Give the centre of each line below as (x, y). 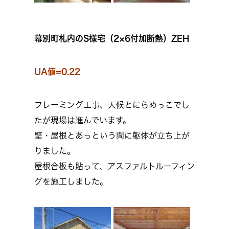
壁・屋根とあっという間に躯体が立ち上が (112, 135)
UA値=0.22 (57, 72)
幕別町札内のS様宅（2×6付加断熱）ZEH (112, 38)
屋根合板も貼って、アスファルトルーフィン (114, 166)
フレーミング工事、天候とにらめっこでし (112, 105)
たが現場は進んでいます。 (83, 120)
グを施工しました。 (71, 181)
